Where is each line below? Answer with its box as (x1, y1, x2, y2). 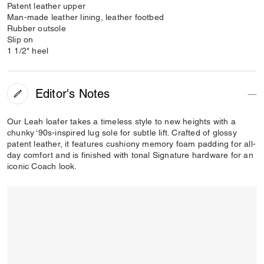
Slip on (7, 35, 34, 44)
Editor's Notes (35, 86, 110, 101)
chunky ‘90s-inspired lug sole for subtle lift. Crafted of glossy (7, 128, 237, 137)
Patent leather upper (7, 1, 85, 11)
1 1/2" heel (7, 46, 49, 55)
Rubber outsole (7, 24, 66, 33)
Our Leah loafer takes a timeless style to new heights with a (7, 117, 236, 126)
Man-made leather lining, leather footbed (7, 12, 164, 22)
